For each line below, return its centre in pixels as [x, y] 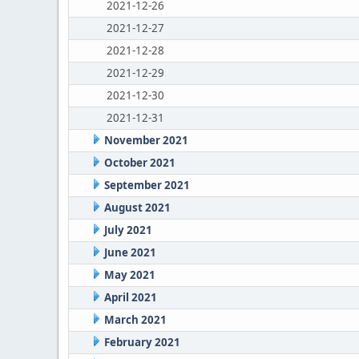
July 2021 [128, 230]
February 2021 [142, 342]
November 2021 [146, 140]
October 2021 [139, 163]
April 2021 [130, 297]
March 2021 [135, 320]
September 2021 [147, 185]
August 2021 [137, 208]
